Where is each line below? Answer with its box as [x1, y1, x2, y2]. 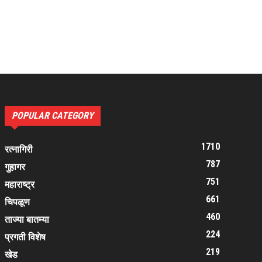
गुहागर [5, 161, 25, 173]
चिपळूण [5, 196, 30, 208]
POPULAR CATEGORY [12, 110, 94, 121]
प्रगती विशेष [5, 232, 46, 243]
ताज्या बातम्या [5, 214, 49, 225]
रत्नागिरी [5, 144, 33, 155]
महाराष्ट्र [5, 179, 35, 190]
